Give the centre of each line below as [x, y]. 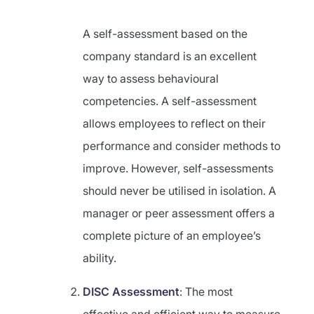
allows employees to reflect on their [174, 123]
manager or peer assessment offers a [179, 213]
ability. [100, 258]
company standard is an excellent [170, 56]
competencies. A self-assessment [170, 101]
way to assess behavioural [151, 78]
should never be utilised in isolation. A [179, 191]
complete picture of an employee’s [172, 235]
